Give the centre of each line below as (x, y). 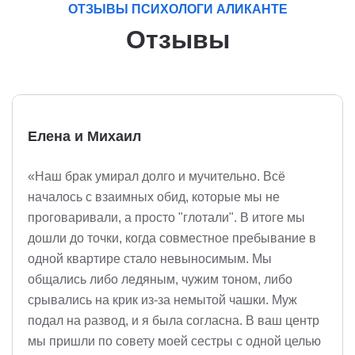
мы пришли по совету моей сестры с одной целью (174, 341)
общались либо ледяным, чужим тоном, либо (160, 279)
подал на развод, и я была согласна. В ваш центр (174, 321)
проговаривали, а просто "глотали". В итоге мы (166, 218)
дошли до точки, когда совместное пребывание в (172, 238)
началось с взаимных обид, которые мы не (154, 197)
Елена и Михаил (84, 136)
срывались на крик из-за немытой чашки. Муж (162, 300)
